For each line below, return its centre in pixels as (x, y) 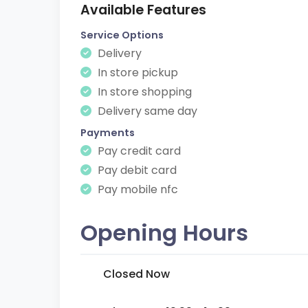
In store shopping (143, 92)
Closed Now (136, 274)
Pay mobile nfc (136, 189)
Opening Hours (164, 233)
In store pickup (136, 73)
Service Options (122, 35)
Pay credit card (138, 151)
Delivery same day (146, 111)
